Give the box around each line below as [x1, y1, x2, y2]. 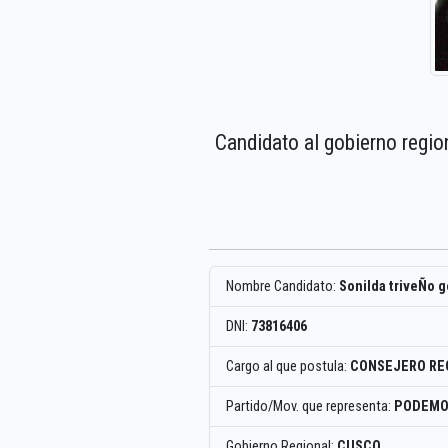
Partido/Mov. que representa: [226, 397, 394, 415]
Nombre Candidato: [226, 277, 339, 295]
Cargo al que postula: [226, 357, 350, 375]
